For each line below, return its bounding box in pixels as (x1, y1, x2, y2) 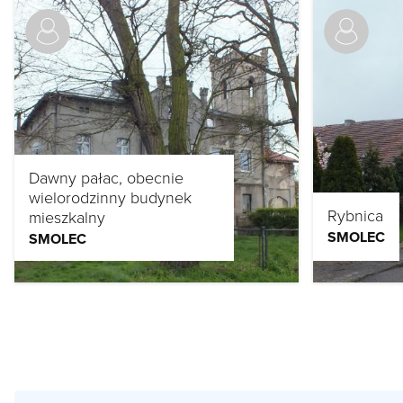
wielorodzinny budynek (29, 186, 192, 209)
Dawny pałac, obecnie (29, 166, 184, 189)
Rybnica (327, 204, 383, 227)
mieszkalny (29, 206, 105, 228)
